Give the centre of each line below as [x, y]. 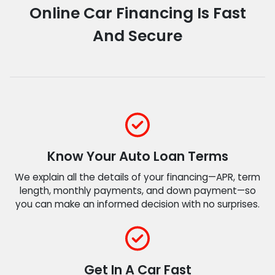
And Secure [137, 36]
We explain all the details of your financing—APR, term [137, 177]
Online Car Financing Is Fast [137, 13]
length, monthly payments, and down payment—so [137, 190]
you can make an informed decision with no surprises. [137, 204]
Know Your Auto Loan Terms [137, 156]
